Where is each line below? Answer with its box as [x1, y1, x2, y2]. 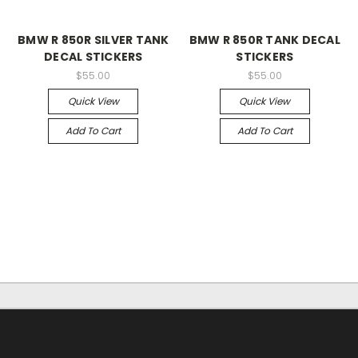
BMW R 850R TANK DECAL [189, 32, 340, 49]
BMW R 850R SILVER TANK [18, 32, 169, 49]
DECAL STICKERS [44, 49, 143, 66]
